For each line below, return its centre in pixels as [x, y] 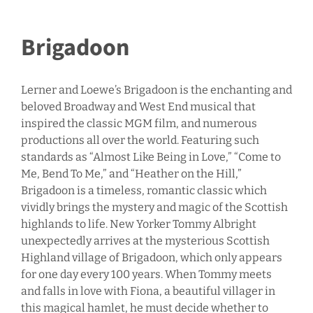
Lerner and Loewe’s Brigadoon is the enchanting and [156, 90]
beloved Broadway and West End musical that [138, 107]
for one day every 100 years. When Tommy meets [146, 275]
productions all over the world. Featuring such [140, 140]
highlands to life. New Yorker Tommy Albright [139, 224]
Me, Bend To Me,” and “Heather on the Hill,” [131, 174]
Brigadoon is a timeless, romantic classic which [144, 191]
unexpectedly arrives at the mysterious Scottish [145, 241]
